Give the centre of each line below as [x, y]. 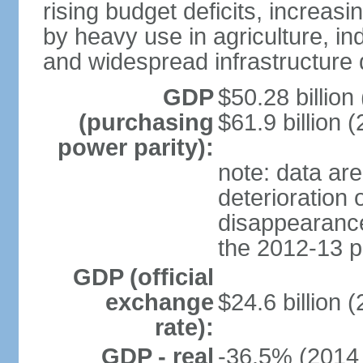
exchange [159, 302]
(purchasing [146, 122]
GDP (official [143, 277]
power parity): [135, 147]
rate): [184, 327]
